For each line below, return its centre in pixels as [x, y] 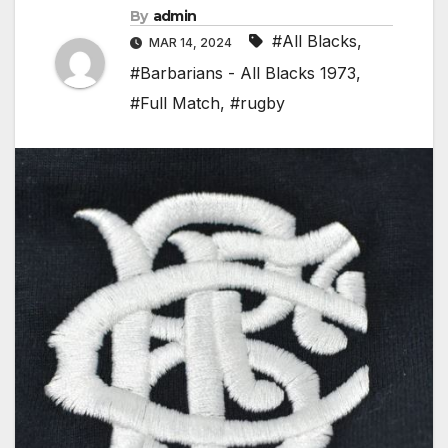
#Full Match [175, 103]
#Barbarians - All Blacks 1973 [243, 73]
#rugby [257, 103]
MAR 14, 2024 [190, 43]
